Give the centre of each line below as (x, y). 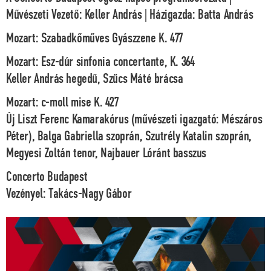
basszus (188, 153)
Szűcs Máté (129, 79)
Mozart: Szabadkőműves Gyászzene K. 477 (94, 38)
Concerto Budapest (47, 177)
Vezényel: (27, 194)
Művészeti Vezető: (45, 15)
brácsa (168, 79)
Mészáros (242, 119)
